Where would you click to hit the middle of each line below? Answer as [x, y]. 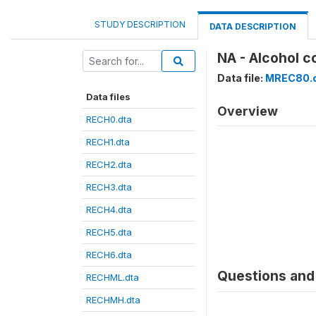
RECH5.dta [109, 232]
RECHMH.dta [113, 300]
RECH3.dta [109, 187]
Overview [248, 111]
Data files [108, 97]
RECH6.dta [109, 255]
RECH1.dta [108, 142]
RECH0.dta [109, 119]
